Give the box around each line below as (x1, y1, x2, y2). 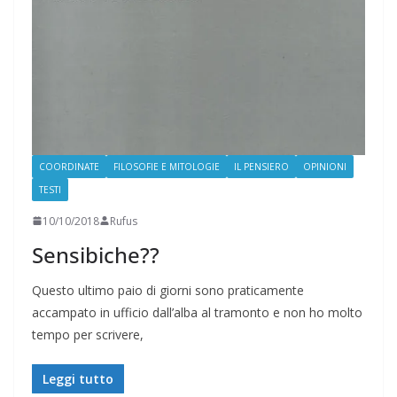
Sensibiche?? (32, 239, 160, 269)
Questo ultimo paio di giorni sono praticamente (32, 281, 304, 299)
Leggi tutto (43, 370, 113, 387)
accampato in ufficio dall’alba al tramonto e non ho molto (32, 303, 362, 321)
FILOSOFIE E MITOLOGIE (113, 160, 220, 173)
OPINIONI (303, 160, 346, 173)
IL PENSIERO (234, 160, 289, 173)
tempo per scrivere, (32, 325, 144, 343)
